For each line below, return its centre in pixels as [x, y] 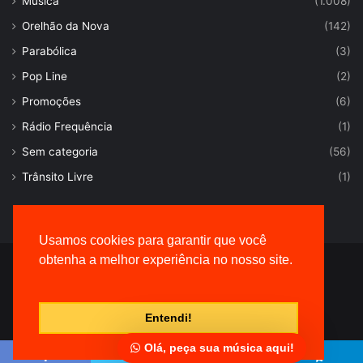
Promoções [51, 101]
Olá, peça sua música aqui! [218, 348]
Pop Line [45, 76]
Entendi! [169, 318]
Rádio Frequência [67, 126]
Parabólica [49, 51]
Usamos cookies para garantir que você [153, 240]
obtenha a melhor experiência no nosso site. [166, 259]
